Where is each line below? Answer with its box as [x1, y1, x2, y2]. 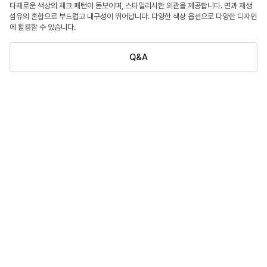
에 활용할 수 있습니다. [10, 23, 76, 32]
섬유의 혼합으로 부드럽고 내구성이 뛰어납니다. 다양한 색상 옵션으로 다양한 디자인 [10, 12, 257, 21]
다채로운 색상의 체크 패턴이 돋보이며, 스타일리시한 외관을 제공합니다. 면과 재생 [10, 1, 252, 10]
